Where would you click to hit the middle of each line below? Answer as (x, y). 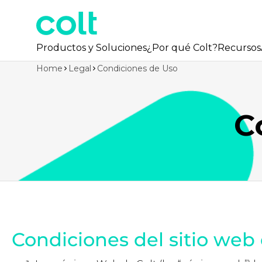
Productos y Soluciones (92, 48)
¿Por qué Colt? (182, 48)
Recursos (239, 48)
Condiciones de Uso (137, 68)
